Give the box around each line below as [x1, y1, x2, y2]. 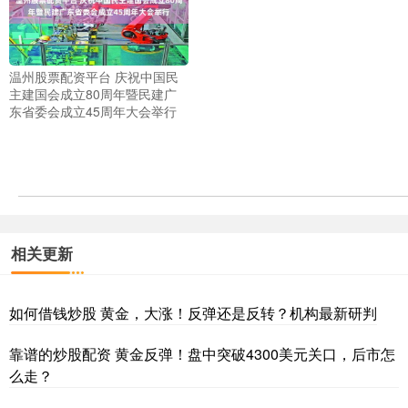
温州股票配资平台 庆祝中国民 [9, 66, 178, 86]
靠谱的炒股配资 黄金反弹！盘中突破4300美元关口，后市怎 [9, 342, 395, 364]
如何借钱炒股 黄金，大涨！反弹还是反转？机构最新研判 [9, 301, 377, 323]
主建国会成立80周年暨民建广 [9, 84, 177, 103]
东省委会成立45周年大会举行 [9, 101, 177, 120]
